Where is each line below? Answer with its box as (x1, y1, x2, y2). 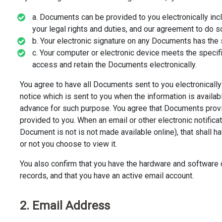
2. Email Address (20, 198, 110, 213)
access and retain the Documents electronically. (32, 59, 197, 69)
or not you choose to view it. (20, 139, 117, 149)
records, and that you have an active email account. (20, 170, 194, 180)
